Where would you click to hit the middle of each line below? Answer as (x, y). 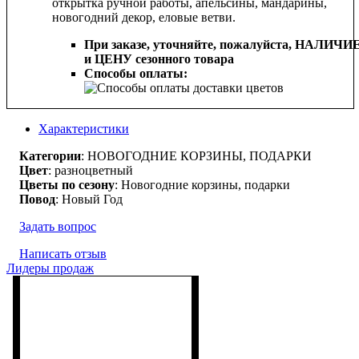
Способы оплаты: (136, 73)
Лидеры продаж (50, 268)
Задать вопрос (58, 226)
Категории (50, 155)
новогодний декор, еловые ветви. (144, 17)
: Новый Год (89, 199)
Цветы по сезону (67, 184)
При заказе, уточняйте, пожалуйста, (190, 44)
